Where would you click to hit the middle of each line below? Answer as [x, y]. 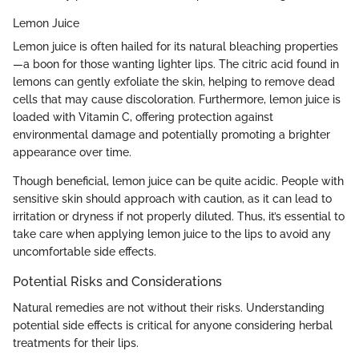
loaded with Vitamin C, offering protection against [143, 117]
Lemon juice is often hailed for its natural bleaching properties [175, 47]
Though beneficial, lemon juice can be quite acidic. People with [178, 182]
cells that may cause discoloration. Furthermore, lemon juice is [177, 100]
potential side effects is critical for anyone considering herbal [173, 325]
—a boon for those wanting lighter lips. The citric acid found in [176, 65]
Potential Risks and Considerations [117, 282]
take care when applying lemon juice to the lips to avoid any [172, 234]
